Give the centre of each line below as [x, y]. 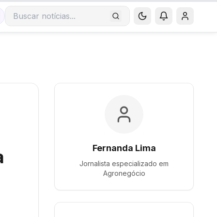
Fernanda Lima [124, 148]
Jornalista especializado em [124, 163]
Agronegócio [124, 173]
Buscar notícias [41, 21]
